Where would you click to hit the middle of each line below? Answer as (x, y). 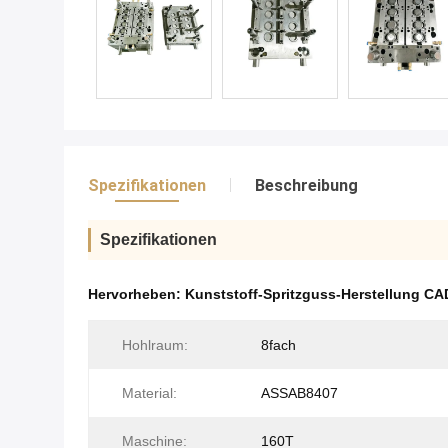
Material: (149, 393)
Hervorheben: (136, 294)
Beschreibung (306, 185)
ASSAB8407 (299, 393)
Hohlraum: (155, 345)
